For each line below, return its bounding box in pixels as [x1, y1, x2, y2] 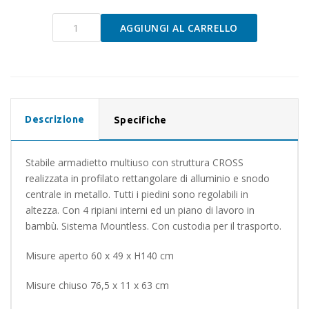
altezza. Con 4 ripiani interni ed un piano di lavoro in [26, 203, 255, 217]
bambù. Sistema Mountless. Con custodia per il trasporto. [26, 219, 281, 232]
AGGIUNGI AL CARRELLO [119, 21, 238, 34]
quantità [51, 71, 95, 84]
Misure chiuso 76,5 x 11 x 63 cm [26, 279, 169, 292]
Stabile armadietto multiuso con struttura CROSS [26, 156, 243, 169]
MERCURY [51, 13, 97, 26]
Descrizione [25, 114, 85, 125]
